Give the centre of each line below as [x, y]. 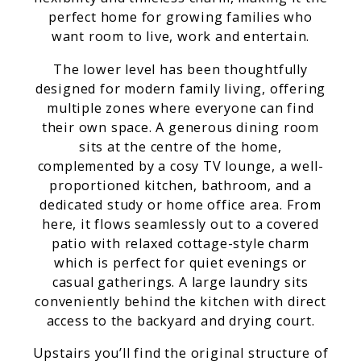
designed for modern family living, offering [180, 88]
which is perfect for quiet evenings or [180, 262]
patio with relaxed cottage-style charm [180, 243]
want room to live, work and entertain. [180, 37]
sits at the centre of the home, [180, 146]
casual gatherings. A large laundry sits [180, 282]
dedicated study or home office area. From [180, 204]
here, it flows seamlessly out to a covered [180, 224]
